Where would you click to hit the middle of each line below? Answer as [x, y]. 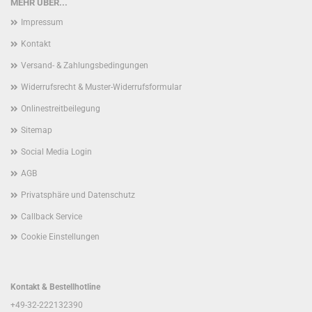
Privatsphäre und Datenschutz [78, 195]
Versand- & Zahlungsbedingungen [85, 65]
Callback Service [52, 217]
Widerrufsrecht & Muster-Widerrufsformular [101, 87]
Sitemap [37, 130]
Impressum [42, 22]
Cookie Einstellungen [60, 237]
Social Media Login [56, 152]
